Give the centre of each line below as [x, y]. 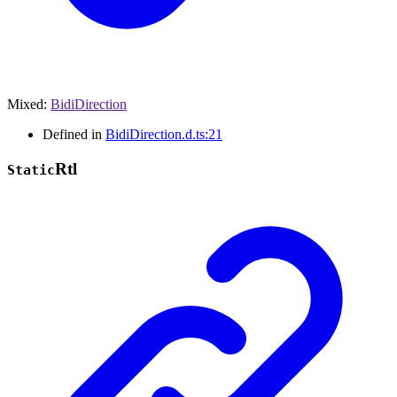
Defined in [74, 135]
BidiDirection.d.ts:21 [164, 135]
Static [31, 171]
